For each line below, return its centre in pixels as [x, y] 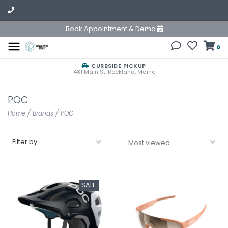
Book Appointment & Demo [111, 29]
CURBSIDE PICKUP [118, 66]
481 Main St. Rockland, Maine [114, 72]
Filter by [25, 142]
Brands [43, 113]
